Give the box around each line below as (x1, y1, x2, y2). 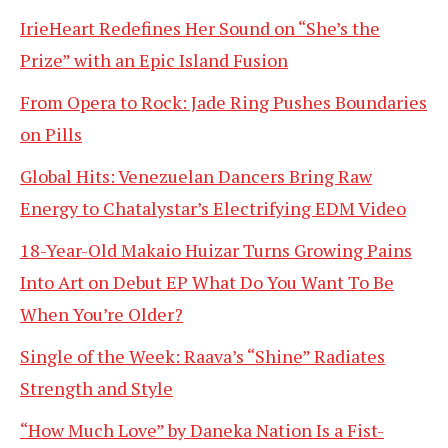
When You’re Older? (20, 302, 183, 327)
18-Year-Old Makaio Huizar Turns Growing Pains (20, 238, 412, 263)
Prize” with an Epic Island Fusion (20, 48, 288, 73)
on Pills (20, 122, 82, 147)
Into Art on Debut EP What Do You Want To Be (20, 270, 394, 295)
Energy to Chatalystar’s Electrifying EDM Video (20, 196, 406, 221)
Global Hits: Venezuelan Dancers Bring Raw (20, 164, 372, 189)
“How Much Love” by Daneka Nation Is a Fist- (20, 418, 384, 443)
